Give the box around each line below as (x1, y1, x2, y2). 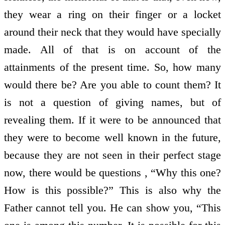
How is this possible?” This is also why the (4, 184, 221, 197)
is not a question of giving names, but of (4, 96, 221, 109)
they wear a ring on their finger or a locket (4, 8, 221, 21)
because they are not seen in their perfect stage (4, 149, 221, 162)
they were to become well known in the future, (4, 131, 221, 144)
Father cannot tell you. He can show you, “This (4, 201, 221, 214)
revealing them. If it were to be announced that (4, 114, 221, 127)
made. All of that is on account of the (4, 43, 221, 56)
